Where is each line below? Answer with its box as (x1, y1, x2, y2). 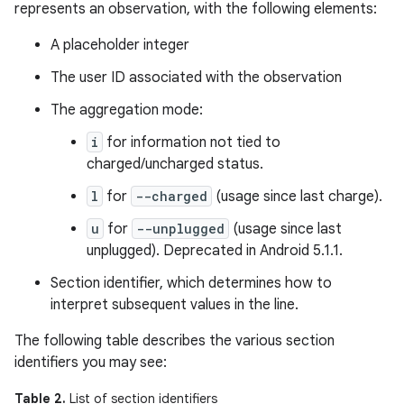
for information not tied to (103, 133, 280, 151)
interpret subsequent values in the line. (50, 296, 298, 314)
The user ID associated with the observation (50, 69, 342, 87)
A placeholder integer (50, 36, 189, 54)
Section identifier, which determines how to (50, 274, 332, 292)
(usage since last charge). (212, 188, 382, 206)
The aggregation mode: (50, 101, 203, 119)
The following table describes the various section (14, 332, 335, 350)
